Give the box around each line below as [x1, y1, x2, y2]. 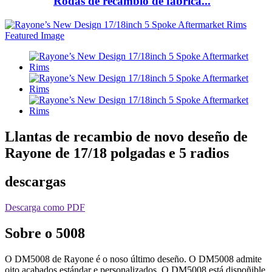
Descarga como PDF [5, 202, 85, 212]
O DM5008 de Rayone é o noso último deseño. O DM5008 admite [5, 253, 262, 264]
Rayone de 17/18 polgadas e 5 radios [5, 144, 229, 161]
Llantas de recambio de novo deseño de [5, 128, 248, 144]
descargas [5, 173, 66, 189]
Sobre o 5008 [5, 225, 85, 241]
